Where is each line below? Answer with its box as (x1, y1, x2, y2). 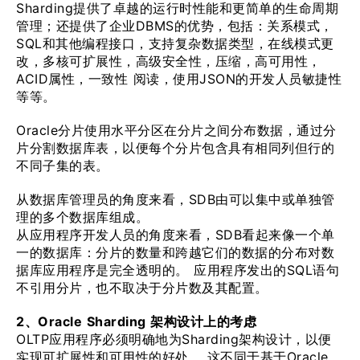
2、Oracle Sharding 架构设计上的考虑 (16, 313, 256, 329)
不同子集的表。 (16, 157, 109, 174)
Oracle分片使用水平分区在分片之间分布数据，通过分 (16, 122, 337, 138)
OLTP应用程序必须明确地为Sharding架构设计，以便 (16, 331, 332, 347)
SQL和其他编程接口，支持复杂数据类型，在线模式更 (16, 35, 334, 51)
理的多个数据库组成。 (16, 209, 149, 225)
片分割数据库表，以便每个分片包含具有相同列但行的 (16, 140, 334, 156)
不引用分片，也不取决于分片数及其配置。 (16, 280, 268, 296)
